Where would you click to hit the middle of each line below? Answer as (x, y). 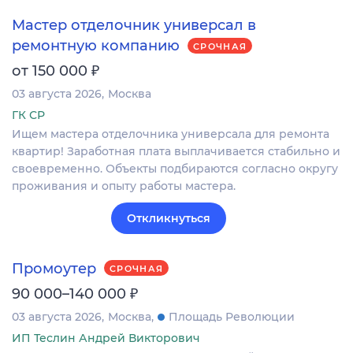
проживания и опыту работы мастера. (124, 186)
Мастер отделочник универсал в (134, 26)
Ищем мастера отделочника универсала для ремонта (171, 134)
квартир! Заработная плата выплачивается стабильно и (176, 152)
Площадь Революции (232, 316)
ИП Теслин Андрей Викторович (106, 338)
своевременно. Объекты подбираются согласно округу (175, 169)
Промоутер (54, 268)
